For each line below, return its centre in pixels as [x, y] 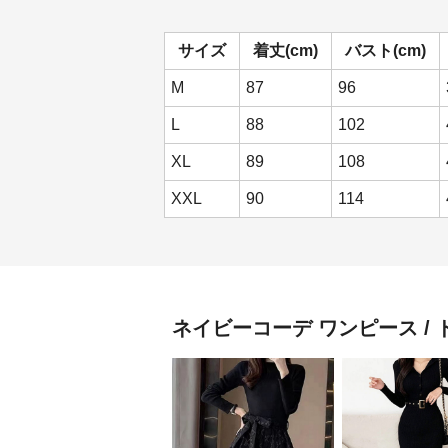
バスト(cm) [385, 50]
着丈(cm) [285, 50]
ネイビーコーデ [242, 328]
